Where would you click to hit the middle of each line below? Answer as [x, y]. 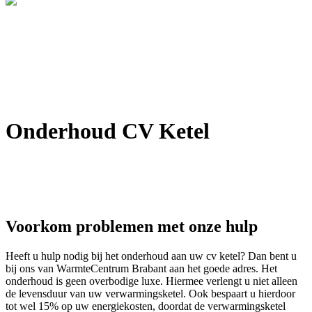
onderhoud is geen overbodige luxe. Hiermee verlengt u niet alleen [151, 281]
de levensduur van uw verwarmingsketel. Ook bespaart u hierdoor [150, 293]
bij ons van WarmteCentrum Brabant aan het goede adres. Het [141, 268]
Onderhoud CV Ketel [108, 131]
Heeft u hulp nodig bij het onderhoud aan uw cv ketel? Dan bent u [151, 256]
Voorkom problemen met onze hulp [132, 226]
